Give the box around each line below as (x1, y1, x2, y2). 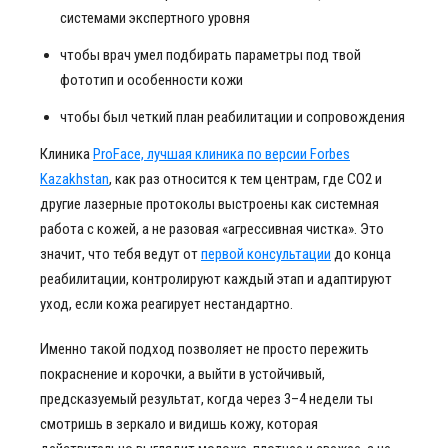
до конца (331, 245, 391, 263)
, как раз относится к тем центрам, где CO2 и (109, 170, 382, 188)
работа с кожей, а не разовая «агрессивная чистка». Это (40, 220, 384, 238)
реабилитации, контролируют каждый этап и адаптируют (40, 270, 392, 288)
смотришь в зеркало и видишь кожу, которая (40, 415, 318, 433)
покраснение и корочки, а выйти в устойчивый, (40, 365, 325, 383)
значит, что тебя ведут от (40, 245, 201, 263)
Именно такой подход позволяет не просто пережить (40, 340, 369, 358)
